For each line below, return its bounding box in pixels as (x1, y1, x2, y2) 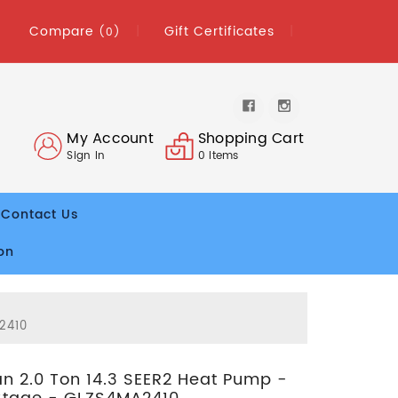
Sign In (67, 147, 106, 164)
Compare (29, 20, 99, 42)
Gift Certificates (164, 20, 275, 42)
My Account (67, 126, 154, 150)
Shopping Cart (197, 126, 305, 150)
